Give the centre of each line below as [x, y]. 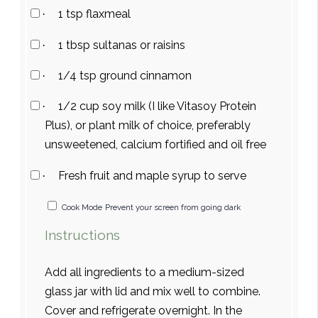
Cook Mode [82, 208]
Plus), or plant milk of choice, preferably [148, 126]
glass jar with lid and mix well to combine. [153, 291]
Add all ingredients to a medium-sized [145, 272]
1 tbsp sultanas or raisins [122, 45]
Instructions [83, 235]
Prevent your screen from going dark [173, 208]
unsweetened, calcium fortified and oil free [156, 145]
